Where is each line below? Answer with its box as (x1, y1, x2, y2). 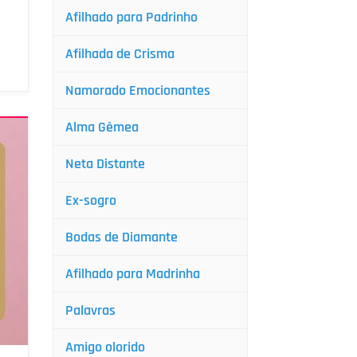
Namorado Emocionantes (65, 81, 210, 100)
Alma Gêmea (65, 118, 139, 136)
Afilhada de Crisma (65, 45, 175, 63)
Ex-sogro (65, 191, 116, 210)
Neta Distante (65, 155, 145, 173)
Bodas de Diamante (65, 228, 178, 246)
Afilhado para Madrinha (65, 265, 200, 283)
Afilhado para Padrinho (65, 8, 198, 26)
